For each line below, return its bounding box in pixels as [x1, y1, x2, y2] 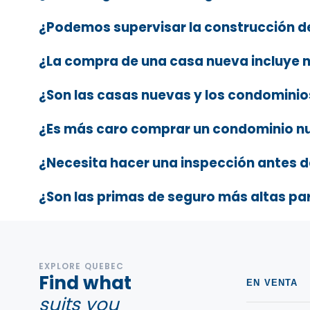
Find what [39, 271, 131, 295]
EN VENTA [246, 277, 298, 288]
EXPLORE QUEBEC [39, 260, 125, 272]
